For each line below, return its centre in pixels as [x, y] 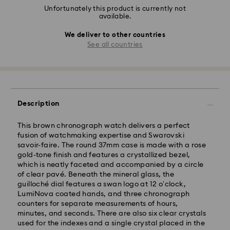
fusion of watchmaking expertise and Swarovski [101, 135]
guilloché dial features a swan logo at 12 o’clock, [102, 184]
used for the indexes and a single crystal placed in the [111, 223]
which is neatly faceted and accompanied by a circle [111, 165]
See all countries [115, 45]
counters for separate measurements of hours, [98, 204]
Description [39, 103]
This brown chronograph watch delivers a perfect [104, 126]
